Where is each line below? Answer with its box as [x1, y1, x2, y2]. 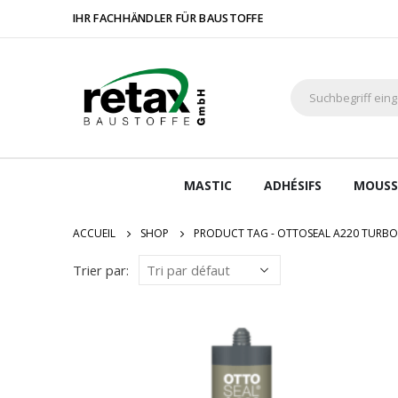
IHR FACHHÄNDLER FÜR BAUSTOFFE [73, 11, 265, 26]
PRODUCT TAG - [194, 226, 277, 241]
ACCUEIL [73, 226, 115, 241]
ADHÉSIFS [264, 177, 322, 194]
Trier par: [73, 261, 129, 279]
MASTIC [184, 177, 232, 194]
